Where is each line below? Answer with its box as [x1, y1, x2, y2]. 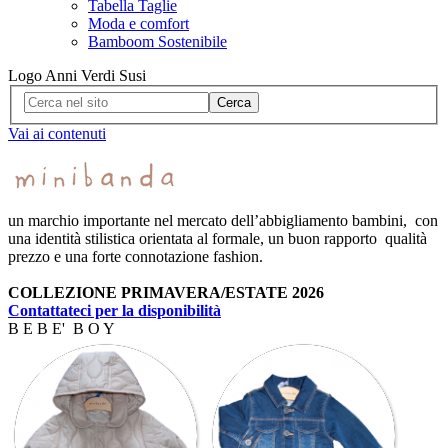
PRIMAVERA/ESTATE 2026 [121, 284, 324, 302]
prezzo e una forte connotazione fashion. [8, 248, 263, 266]
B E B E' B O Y [8, 320, 115, 338]
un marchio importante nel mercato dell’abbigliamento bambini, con [8, 212, 438, 230]
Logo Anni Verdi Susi [8, 66, 146, 84]
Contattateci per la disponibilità [8, 302, 221, 320]
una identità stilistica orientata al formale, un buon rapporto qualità [8, 230, 427, 248]
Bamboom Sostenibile [88, 32, 227, 50]
